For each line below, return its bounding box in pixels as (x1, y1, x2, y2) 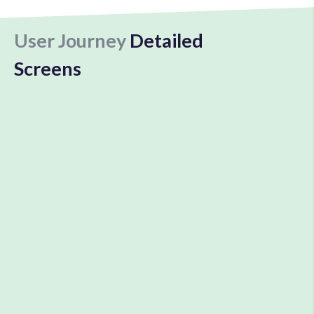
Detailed (130, 28, 203, 52)
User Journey (14, 28, 130, 52)
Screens (14, 56, 81, 80)
